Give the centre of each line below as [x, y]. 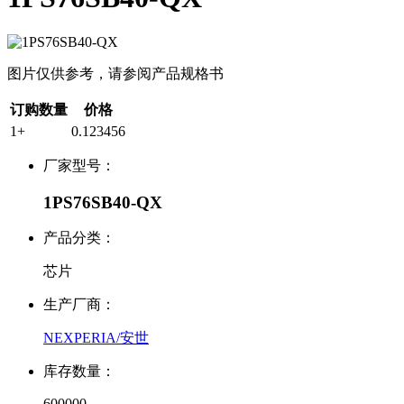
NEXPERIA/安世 [96, 338]
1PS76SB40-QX [103, 202]
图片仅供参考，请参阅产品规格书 [115, 73]
